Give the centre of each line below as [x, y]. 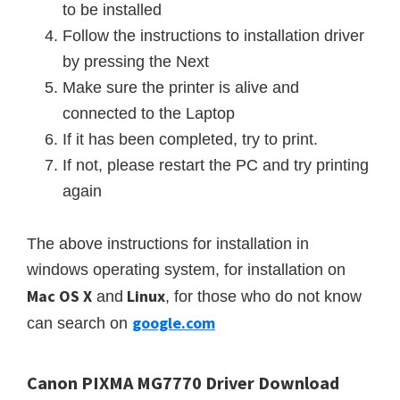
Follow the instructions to [153, 36]
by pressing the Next [136, 62]
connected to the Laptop [149, 113]
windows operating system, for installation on [186, 270]
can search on [79, 323]
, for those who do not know [263, 296]
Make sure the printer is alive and [181, 87]
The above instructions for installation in [168, 244]
